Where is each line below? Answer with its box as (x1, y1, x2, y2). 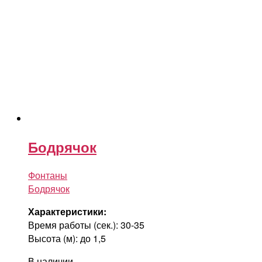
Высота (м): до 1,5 (28, 231, 106, 245)
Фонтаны (28, 168, 67, 182)
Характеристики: (28, 204, 106, 218)
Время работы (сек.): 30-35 (28, 218, 144, 232)
